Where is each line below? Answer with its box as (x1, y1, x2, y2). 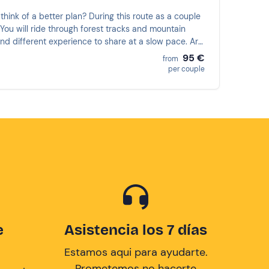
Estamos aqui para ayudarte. (64, 244, 208, 259)
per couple (168, 64, 205, 74)
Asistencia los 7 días (64, 221, 207, 238)
